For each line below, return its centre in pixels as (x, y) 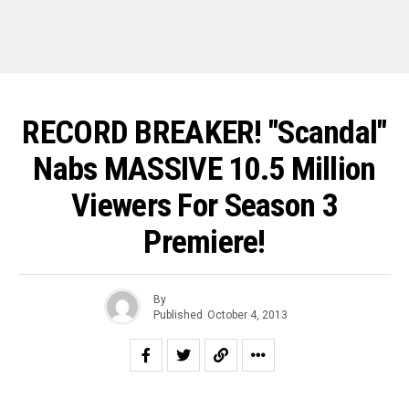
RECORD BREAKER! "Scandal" (204, 132)
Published (178, 315)
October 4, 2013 (247, 315)
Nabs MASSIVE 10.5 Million (204, 169)
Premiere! (204, 242)
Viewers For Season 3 (204, 205)
